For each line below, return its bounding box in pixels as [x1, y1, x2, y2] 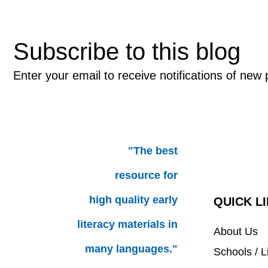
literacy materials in [77, 218, 178, 231]
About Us [214, 226, 258, 238]
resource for [115, 169, 178, 182]
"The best [128, 145, 178, 157]
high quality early [89, 194, 178, 206]
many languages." [85, 243, 178, 255]
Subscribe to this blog [13, 38, 240, 65]
